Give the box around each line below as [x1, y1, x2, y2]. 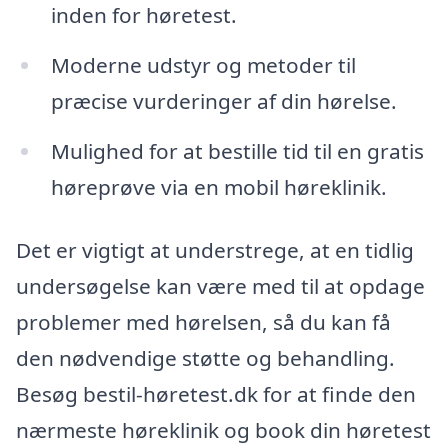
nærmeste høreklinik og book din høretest [16, 416, 431, 445]
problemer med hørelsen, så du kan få [16, 308, 391, 337]
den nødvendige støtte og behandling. [16, 344, 395, 373]
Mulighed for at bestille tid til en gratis [50, 136, 424, 165]
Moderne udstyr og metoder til [50, 50, 356, 79]
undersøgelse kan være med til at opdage [16, 272, 425, 301]
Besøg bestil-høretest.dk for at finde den [16, 380, 416, 409]
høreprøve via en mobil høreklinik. [50, 172, 387, 201]
